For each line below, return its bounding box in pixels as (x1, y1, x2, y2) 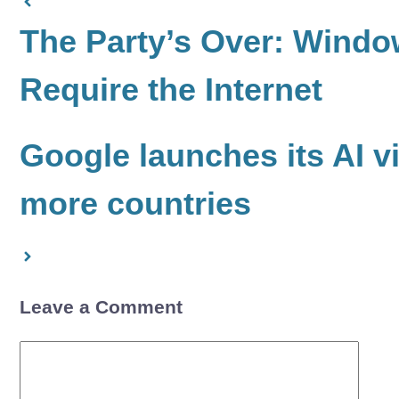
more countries (20, 185, 251, 223)
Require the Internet (20, 71, 322, 109)
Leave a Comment (20, 297, 183, 318)
